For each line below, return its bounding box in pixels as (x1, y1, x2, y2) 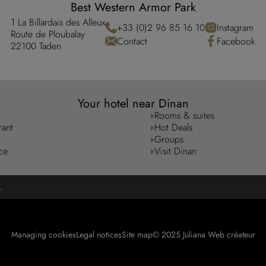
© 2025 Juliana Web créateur (152, 229, 255, 240)
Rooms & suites (154, 109, 214, 122)
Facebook (217, 34, 255, 48)
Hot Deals (154, 121, 192, 134)
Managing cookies (11, 229, 76, 240)
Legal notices (75, 229, 122, 240)
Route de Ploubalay (11, 27, 85, 41)
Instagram (217, 20, 254, 34)
